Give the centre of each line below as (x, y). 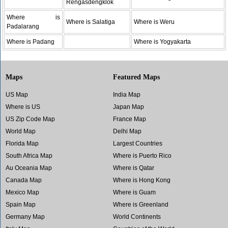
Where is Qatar (133, 168)
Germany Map (25, 217)
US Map (17, 94)
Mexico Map (22, 192)
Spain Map (21, 204)
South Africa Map (29, 155)
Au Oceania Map (29, 168)
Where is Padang (31, 41)
